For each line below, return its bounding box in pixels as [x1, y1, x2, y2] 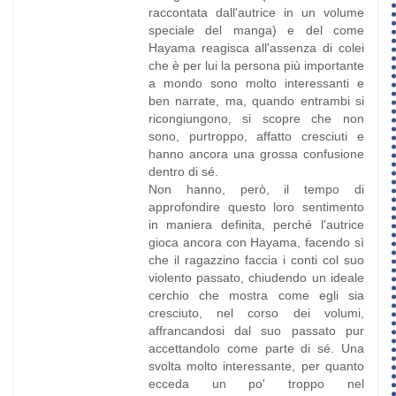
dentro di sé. [148, 164, 218, 179]
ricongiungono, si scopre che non [148, 111, 364, 126]
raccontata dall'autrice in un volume [148, 5, 364, 20]
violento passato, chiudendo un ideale [148, 270, 364, 286]
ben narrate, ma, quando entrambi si [148, 94, 364, 109]
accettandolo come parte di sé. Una [148, 341, 364, 356]
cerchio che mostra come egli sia [148, 288, 364, 303]
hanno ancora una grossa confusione [148, 147, 364, 162]
